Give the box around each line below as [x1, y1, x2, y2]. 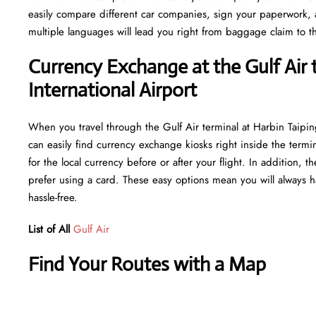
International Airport [28, 77, 197, 102]
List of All [28, 221, 70, 237]
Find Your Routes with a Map [28, 251, 266, 276]
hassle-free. [28, 189, 78, 205]
